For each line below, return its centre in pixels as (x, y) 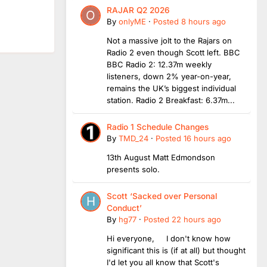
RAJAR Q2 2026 (138, 10)
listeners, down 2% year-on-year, (169, 76)
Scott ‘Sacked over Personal (162, 196)
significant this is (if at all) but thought (176, 250)
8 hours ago (204, 21)
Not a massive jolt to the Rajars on (169, 40)
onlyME (132, 21)
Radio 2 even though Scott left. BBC (173, 52)
